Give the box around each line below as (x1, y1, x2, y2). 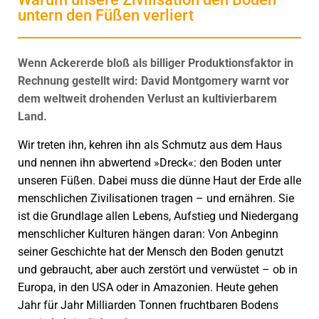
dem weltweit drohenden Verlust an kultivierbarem (18, 92, 277, 105)
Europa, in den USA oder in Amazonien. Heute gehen (18, 281, 278, 294)
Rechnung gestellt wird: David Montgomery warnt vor (18, 74, 289, 88)
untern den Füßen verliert (18, 6, 194, 24)
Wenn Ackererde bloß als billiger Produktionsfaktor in (18, 56, 293, 70)
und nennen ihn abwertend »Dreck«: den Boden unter (18, 156, 281, 169)
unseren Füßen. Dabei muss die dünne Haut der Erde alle (18, 174, 301, 187)
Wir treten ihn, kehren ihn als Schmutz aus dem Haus (18, 138, 282, 152)
